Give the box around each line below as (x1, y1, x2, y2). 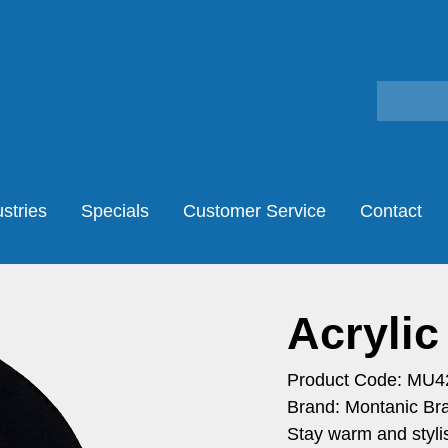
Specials (80, 200, 149, 221)
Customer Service (182, 200, 326, 221)
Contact (359, 200, 422, 221)
